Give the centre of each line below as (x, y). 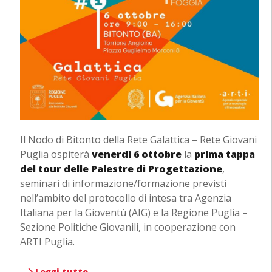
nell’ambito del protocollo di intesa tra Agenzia (125, 198)
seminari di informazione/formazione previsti (123, 184)
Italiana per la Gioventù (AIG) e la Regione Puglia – (134, 213)
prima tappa (224, 155)
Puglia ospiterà (56, 155)
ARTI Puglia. (47, 242)
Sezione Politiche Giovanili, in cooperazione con (127, 227)
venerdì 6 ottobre (136, 155)
